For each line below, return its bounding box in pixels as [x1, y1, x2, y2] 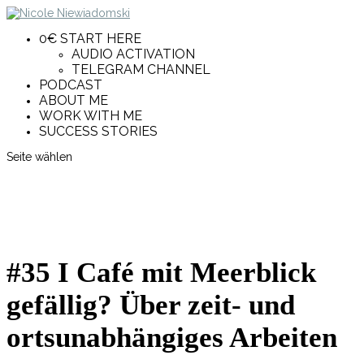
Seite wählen [6, 150, 72, 163]
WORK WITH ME [39, 108, 142, 123]
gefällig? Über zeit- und [6, 289, 295, 322]
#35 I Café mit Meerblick [6, 257, 316, 289]
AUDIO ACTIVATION [71, 46, 195, 62]
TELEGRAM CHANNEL [71, 62, 210, 77]
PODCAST [39, 77, 102, 93]
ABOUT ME [39, 93, 108, 108]
